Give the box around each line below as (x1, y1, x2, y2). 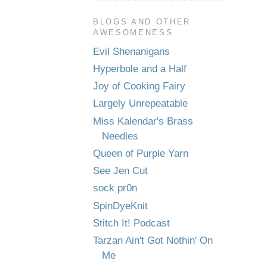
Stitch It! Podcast (93, 217, 170, 229)
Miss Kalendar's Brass (93, 115, 193, 127)
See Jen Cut (93, 165, 148, 176)
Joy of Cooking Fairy (93, 80, 185, 92)
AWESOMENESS (93, 27, 173, 37)
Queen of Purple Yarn (93, 147, 188, 159)
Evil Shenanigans (93, 45, 170, 57)
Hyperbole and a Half (93, 63, 187, 74)
